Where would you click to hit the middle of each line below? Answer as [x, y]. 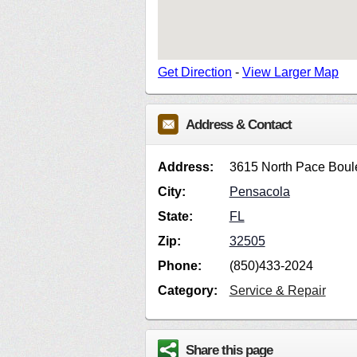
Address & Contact [239, 125]
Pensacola [259, 192]
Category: [188, 291]
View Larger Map [290, 73]
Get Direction [195, 73]
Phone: [180, 266]
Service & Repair [277, 291]
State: [175, 217]
